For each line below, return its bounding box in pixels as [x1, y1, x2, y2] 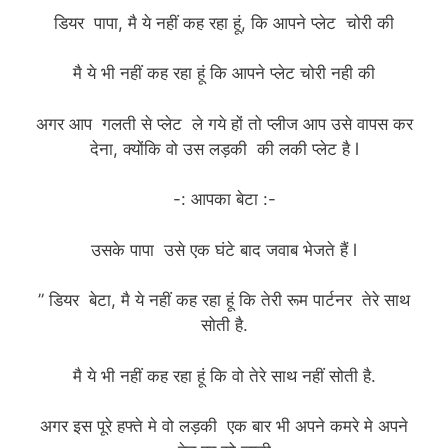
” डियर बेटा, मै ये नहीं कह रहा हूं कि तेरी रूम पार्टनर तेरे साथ [38, 290, 410, 311]
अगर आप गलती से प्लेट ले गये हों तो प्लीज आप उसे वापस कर [35, 113, 413, 134]
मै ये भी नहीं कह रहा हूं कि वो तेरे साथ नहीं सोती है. [72, 365, 376, 386]
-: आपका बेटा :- [172, 189, 276, 210]
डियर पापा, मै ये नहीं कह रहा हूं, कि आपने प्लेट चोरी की [54, 12, 394, 33]
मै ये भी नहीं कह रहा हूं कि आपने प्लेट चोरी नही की [73, 63, 375, 84]
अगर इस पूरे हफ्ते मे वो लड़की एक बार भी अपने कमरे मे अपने [40, 416, 408, 437]
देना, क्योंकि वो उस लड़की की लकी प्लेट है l [89, 138, 359, 159]
